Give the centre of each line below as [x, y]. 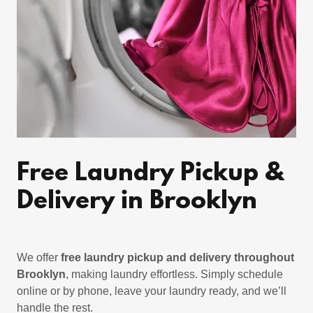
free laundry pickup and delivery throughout [177, 257]
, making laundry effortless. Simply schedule [174, 274]
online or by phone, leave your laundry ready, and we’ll [152, 291]
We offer [39, 257]
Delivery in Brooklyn [137, 202]
